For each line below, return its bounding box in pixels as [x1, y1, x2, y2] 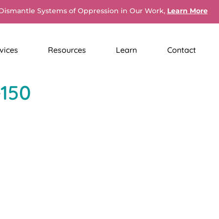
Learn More [167, 6, 208, 15]
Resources [48, 45, 87, 55]
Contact [167, 45, 196, 55]
